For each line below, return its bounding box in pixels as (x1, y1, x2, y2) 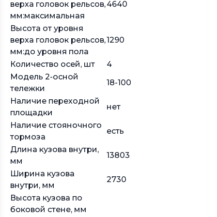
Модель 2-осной (10, 72, 78, 81)
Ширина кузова (10, 169, 75, 178)
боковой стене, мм (10, 205, 87, 214)
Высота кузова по (10, 193, 82, 202)
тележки (10, 84, 45, 93)
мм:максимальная (10, 11, 85, 20)
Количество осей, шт (10, 60, 95, 69)
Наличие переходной (10, 96, 100, 106)
